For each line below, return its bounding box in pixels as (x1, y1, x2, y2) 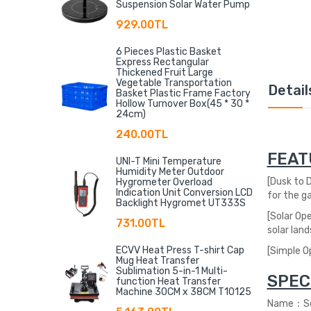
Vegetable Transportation (116, 76, 232, 89)
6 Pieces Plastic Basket (116, 45, 221, 58)
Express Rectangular (116, 56, 209, 68)
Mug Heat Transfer (116, 254, 199, 267)
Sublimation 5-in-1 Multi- (116, 264, 228, 277)
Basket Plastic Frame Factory (116, 87, 251, 99)
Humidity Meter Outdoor (116, 165, 224, 178)
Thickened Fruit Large (116, 66, 213, 78)
